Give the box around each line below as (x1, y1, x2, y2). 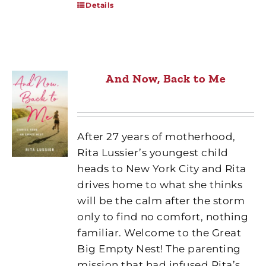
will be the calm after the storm (77, 194, 245, 207)
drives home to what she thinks (77, 178, 243, 191)
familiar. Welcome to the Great (77, 226, 242, 239)
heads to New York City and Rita (77, 162, 246, 175)
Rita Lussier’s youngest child (77, 146, 229, 159)
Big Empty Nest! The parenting (77, 242, 241, 255)
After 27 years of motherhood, (77, 130, 236, 142)
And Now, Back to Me (105, 71, 226, 85)
